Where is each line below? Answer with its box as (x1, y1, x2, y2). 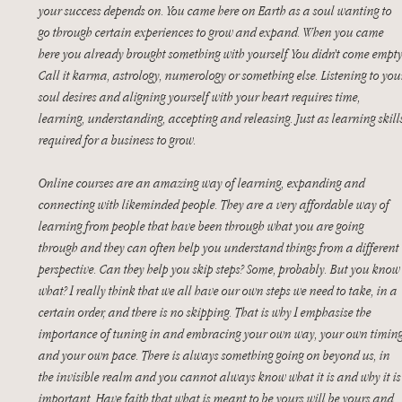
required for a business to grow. (39, 131, 199, 148)
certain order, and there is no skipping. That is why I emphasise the (39, 303, 374, 320)
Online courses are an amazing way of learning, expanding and (39, 174, 368, 191)
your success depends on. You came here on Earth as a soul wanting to (39, 2, 395, 19)
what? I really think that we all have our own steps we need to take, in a (39, 282, 400, 299)
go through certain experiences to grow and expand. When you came (39, 23, 387, 40)
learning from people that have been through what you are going (39, 217, 367, 234)
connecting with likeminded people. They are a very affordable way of (39, 196, 392, 213)
